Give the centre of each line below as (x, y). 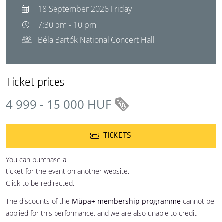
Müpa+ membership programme (126, 201)
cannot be (197, 201)
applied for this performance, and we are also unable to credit (101, 213)
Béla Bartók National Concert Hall (96, 40)
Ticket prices (35, 82)
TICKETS (117, 136)
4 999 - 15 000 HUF (58, 104)
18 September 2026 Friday (85, 9)
